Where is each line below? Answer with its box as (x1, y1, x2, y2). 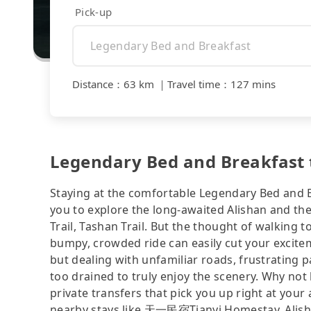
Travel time (167, 77, 220, 92)
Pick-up (75, 4, 112, 19)
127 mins (230, 77, 276, 92)
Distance (72, 77, 113, 92)
